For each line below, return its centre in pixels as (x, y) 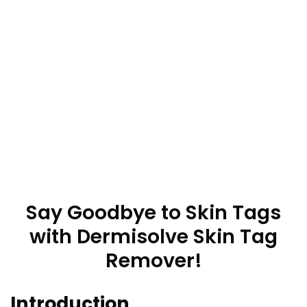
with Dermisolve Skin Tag (153, 237)
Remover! (153, 261)
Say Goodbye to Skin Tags (153, 213)
